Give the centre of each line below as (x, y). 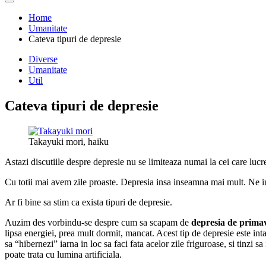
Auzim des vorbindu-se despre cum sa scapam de (98, 222)
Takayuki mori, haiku (69, 141)
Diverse (43, 59)
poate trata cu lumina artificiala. (63, 254)
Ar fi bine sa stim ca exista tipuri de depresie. (88, 202)
